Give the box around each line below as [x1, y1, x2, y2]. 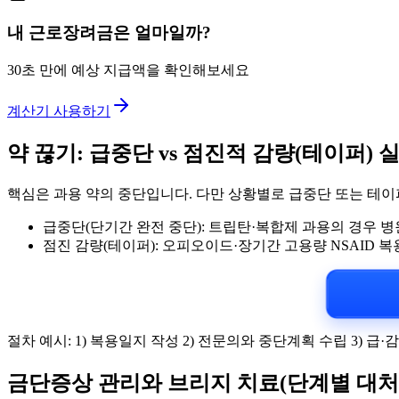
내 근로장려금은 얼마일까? [7, 23, 211, 43]
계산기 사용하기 [7, 103, 110, 119]
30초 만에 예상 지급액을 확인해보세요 [7, 62, 249, 78]
